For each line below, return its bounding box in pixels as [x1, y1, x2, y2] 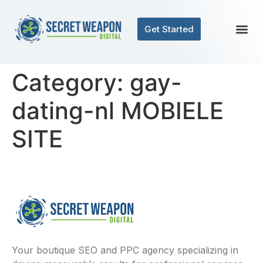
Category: [12, 68, 130, 97]
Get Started [144, 23, 194, 35]
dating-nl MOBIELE [12, 96, 224, 125]
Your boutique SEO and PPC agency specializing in [12, 244, 238, 257]
